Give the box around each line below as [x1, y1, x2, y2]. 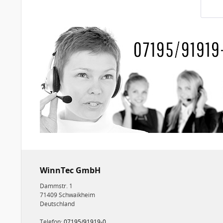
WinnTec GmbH [40, 164, 101, 176]
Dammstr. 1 [40, 181, 73, 190]
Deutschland [40, 199, 75, 208]
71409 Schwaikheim [40, 190, 95, 199]
